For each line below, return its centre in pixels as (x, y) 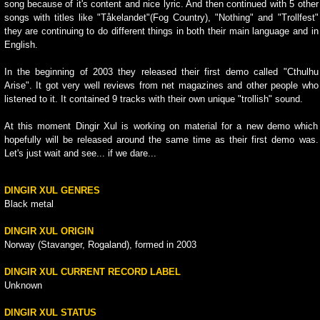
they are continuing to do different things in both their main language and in (161, 31)
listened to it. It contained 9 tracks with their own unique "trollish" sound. (153, 99)
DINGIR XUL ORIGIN (49, 231)
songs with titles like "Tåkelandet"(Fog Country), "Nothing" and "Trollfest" (161, 17)
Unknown (23, 285)
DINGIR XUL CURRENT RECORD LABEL (92, 272)
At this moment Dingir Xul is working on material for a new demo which (161, 126)
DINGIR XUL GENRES (52, 190)
